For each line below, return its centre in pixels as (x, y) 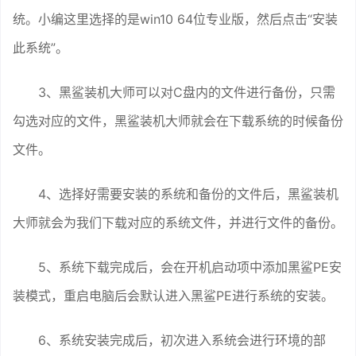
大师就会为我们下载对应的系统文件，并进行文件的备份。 (178, 223)
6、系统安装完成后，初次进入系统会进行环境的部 (182, 341)
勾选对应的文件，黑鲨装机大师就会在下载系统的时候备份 (178, 121)
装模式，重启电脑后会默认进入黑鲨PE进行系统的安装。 (173, 296)
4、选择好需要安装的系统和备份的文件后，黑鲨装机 (188, 194)
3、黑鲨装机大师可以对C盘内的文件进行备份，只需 (187, 93)
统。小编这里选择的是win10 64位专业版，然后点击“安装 (175, 19)
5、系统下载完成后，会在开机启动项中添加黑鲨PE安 (190, 267)
